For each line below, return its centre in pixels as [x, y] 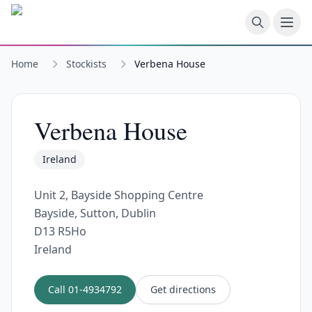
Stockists [86, 64]
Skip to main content [65, 13]
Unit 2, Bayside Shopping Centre [119, 195]
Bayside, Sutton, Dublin [95, 213]
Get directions [183, 289]
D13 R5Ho [60, 231]
